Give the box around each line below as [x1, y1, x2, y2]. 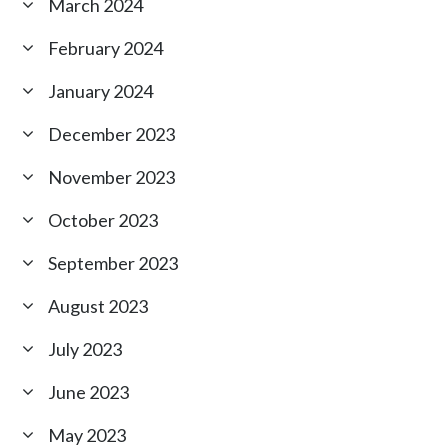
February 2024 [48, 37, 164, 60]
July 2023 [48, 338, 123, 361]
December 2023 [48, 123, 176, 146]
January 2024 [48, 80, 154, 103]
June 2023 [48, 381, 130, 404]
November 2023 [48, 166, 176, 189]
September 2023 [48, 252, 179, 275]
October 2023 [48, 209, 159, 232]
